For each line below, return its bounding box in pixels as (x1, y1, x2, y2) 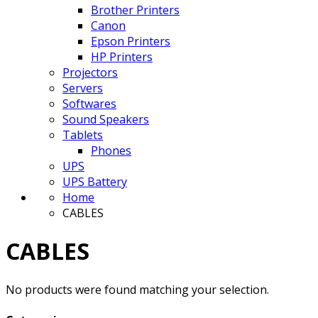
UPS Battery (62, 174, 127, 190)
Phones (91, 143, 131, 158)
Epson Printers (91, 33, 170, 49)
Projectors (62, 65, 118, 80)
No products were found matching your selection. (6, 281, 269, 297)
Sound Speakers (62, 111, 149, 127)
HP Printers (91, 49, 153, 65)
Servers (62, 80, 103, 96)
